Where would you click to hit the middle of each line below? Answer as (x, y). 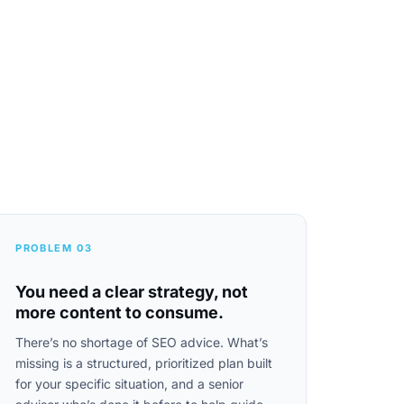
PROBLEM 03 (54, 248)
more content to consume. (119, 312)
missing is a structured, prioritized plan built (144, 363)
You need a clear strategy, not (132, 292)
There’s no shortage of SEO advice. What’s (142, 342)
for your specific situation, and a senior (129, 384)
